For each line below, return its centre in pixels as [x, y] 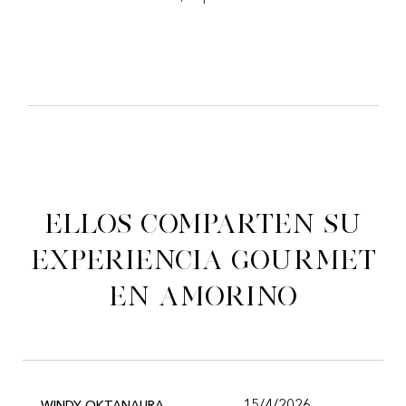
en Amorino [203, 296]
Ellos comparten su [203, 223]
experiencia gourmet [203, 260]
